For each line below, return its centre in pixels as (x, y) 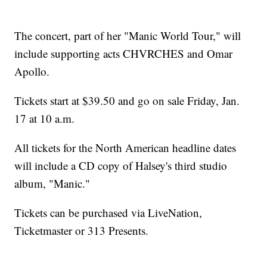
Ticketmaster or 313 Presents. (82, 231)
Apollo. (32, 72)
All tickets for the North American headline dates (125, 148)
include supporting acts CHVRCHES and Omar (124, 54)
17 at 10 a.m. (45, 119)
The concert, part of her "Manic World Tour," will (128, 36)
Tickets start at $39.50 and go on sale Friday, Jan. (127, 101)
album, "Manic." (52, 184)
